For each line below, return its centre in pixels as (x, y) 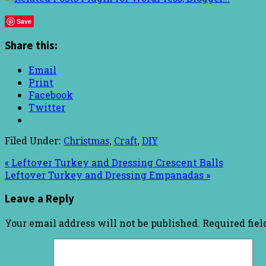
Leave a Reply (39, 199)
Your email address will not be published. (102, 223)
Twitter (47, 107)
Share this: (31, 45)
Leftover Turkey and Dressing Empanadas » (107, 175)
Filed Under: (34, 141)
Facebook (51, 94)
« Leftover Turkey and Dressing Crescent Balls (114, 162)
